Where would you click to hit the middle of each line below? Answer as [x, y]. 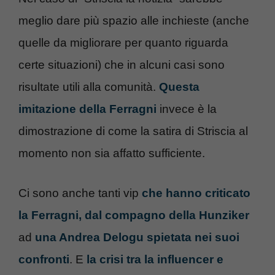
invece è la [187, 109]
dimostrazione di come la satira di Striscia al [133, 131]
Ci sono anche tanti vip [79, 193]
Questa [179, 87]
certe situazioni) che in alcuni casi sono [122, 65]
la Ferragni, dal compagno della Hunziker [134, 215]
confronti [44, 259]
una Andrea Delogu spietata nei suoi [137, 237]
